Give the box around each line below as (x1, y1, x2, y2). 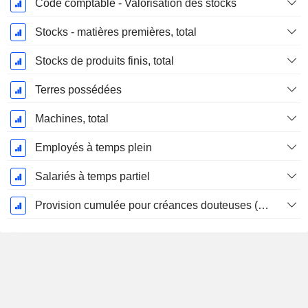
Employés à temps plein (34, 142, 152, 154)
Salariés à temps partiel (34, 170, 150, 183)
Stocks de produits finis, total (34, 55, 174, 67)
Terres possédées (34, 84, 122, 96)
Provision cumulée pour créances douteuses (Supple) (257, 199, 269, 212)
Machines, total (34, 113, 109, 125)
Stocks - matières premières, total (34, 26, 197, 38)
